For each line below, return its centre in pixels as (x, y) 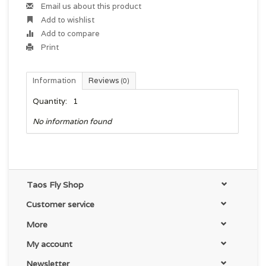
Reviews (105, 80)
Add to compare (69, 34)
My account (49, 244)
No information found (72, 121)
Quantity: (50, 101)
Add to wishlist (67, 20)
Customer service (60, 205)
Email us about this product (90, 6)
